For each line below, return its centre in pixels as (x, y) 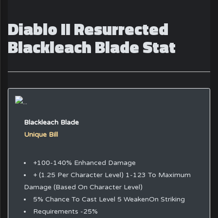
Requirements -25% (65, 211)
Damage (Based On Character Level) (83, 187)
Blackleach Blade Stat (92, 47)
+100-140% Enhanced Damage (84, 163)
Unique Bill (41, 135)
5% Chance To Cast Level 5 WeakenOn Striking (109, 199)
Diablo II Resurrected (88, 29)
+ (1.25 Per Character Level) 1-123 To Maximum (112, 175)
